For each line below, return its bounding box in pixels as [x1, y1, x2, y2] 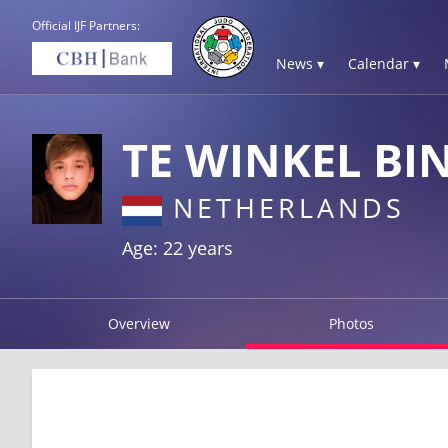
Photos [329, 313, 375, 333]
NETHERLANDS [162, 189, 405, 226]
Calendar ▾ [348, 54, 420, 73]
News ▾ [276, 54, 324, 73]
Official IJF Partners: [32, 17, 140, 34]
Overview [107, 313, 170, 333]
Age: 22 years [122, 235, 233, 260]
